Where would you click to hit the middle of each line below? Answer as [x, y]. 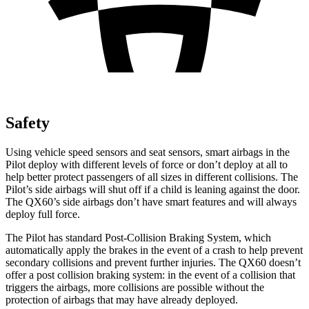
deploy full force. [43, 214]
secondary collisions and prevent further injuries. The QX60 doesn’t [153, 262]
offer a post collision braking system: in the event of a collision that [150, 275]
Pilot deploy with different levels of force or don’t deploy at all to [147, 164]
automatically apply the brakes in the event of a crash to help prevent [154, 250]
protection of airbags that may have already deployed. [122, 299]
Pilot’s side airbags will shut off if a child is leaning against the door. [153, 189]
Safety [28, 122]
